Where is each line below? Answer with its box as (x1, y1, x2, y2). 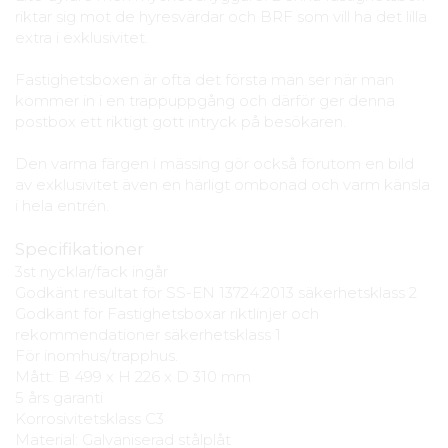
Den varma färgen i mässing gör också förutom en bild (15, 153, 414, 173)
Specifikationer (15, 238, 144, 259)
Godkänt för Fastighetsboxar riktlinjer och (15, 303, 319, 323)
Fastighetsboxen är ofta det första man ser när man (15, 69, 394, 89)
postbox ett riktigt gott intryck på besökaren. (15, 111, 346, 131)
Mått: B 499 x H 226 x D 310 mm (15, 366, 251, 386)
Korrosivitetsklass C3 (15, 408, 164, 428)
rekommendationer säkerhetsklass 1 (15, 324, 281, 344)
